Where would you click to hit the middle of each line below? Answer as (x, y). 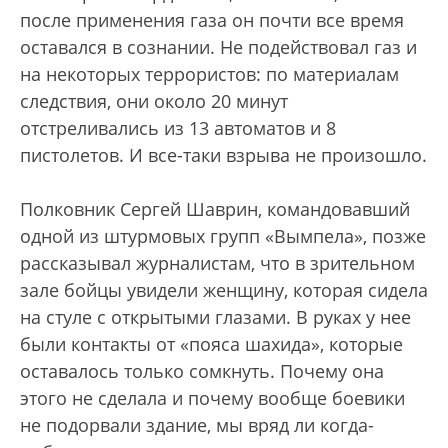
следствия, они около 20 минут (154, 101)
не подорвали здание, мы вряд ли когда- (197, 425)
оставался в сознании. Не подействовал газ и (218, 47)
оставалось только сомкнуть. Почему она (202, 371)
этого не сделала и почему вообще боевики (212, 398)
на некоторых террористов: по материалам (209, 74)
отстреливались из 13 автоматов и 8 (178, 128)
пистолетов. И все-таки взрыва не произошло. (223, 155)
